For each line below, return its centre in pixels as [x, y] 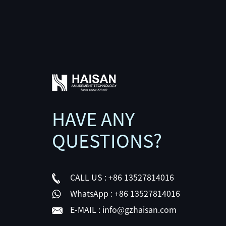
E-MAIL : [85, 210]
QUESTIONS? [107, 140]
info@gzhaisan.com [138, 210]
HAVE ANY [93, 119]
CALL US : [88, 177]
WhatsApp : [91, 193]
